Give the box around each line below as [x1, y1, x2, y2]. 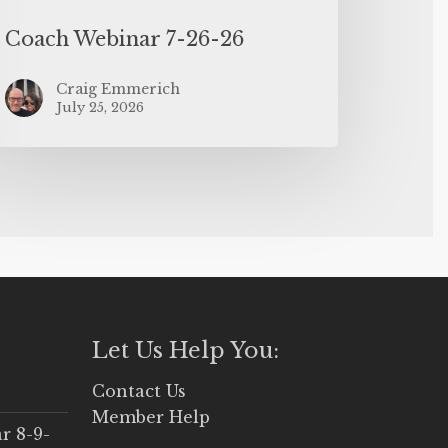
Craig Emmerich [56, 79, 181, 98]
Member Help [92, 406, 211, 427]
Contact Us [92, 380, 187, 401]
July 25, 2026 [56, 98, 145, 116]
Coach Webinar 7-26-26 [5, 26, 245, 51]
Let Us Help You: [92, 336, 280, 364]
